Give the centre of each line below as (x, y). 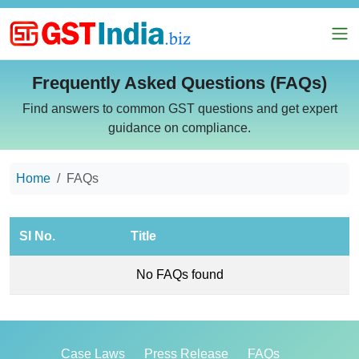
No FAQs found (179, 274)
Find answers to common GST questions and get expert (179, 109)
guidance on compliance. (179, 128)
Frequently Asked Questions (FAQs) (179, 83)
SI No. (37, 236)
